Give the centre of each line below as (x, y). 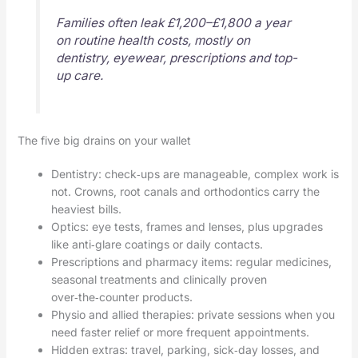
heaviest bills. (86, 209)
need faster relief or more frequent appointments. (180, 332)
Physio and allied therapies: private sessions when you (193, 314)
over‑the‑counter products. (121, 296)
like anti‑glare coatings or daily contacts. (157, 244)
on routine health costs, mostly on (153, 41)
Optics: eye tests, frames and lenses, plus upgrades (187, 226)
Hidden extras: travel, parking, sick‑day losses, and (185, 349)
